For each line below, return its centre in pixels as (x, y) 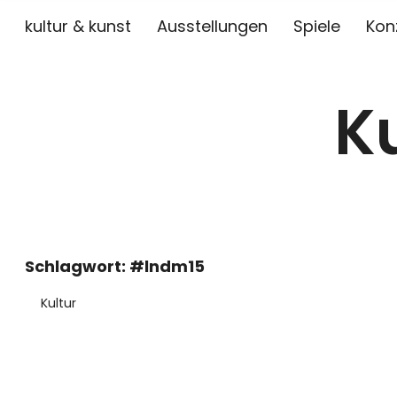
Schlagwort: (77, 266)
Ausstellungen (212, 26)
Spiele (317, 26)
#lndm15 (167, 266)
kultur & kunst (78, 26)
